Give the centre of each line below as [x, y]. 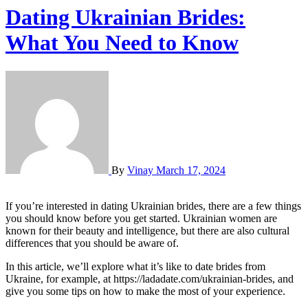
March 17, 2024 [191, 170]
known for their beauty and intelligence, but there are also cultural [147, 230]
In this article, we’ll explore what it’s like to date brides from [135, 266]
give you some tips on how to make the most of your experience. [145, 291]
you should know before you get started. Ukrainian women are [141, 218]
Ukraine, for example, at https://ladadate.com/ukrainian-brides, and [150, 278]
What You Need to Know [122, 43]
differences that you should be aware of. [92, 243]
